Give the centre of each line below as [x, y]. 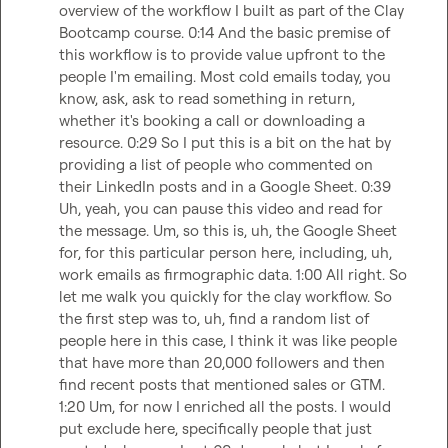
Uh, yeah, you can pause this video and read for [221, 208]
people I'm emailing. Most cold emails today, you [225, 76]
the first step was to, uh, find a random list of [214, 318]
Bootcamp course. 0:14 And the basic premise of [224, 32]
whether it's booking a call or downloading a [212, 120]
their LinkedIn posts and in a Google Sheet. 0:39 [225, 186]
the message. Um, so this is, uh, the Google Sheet [228, 230]
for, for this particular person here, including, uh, [225, 252]
